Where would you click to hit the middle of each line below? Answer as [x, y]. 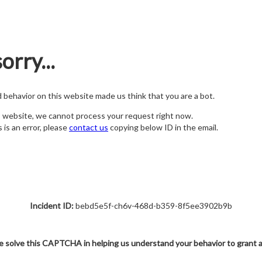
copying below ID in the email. [163, 127]
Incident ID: [52, 206]
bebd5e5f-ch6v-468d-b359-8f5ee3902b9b [153, 206]
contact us [89, 127]
